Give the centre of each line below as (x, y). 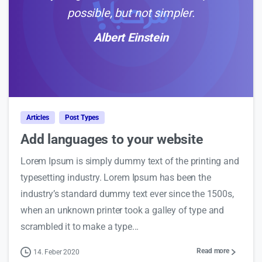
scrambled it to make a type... (80, 227)
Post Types (82, 118)
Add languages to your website (112, 139)
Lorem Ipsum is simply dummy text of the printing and (130, 161)
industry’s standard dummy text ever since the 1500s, (127, 194)
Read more (213, 251)
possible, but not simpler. (131, 13)
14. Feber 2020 (56, 252)
